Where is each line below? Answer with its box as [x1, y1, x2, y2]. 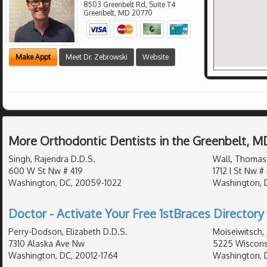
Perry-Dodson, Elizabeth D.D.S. [8, 226, 128, 237]
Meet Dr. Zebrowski [66, 52, 128, 62]
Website [142, 52, 169, 62]
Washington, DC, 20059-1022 [8, 177, 122, 188]
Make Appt [15, 52, 51, 62]
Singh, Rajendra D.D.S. [8, 153, 95, 164]
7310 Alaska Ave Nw [8, 238, 85, 249]
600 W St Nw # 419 [8, 165, 83, 176]
